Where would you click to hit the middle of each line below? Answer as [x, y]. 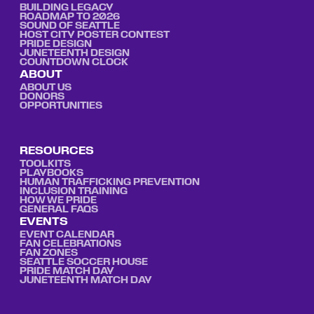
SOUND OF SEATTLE [69, 26]
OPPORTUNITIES [61, 106]
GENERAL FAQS [59, 210]
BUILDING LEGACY [66, 8]
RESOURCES [56, 152]
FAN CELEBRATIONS [70, 245]
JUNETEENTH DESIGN [74, 53]
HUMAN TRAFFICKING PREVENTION [109, 183]
